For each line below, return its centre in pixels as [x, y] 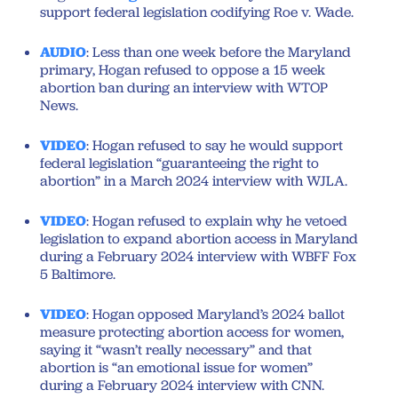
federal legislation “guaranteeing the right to [179, 163]
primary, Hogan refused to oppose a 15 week [183, 69]
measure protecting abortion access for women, [192, 331]
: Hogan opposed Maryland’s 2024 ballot [215, 314]
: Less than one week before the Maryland [219, 52]
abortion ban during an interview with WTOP [184, 87]
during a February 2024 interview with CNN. [182, 385]
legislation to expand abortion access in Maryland [199, 238]
